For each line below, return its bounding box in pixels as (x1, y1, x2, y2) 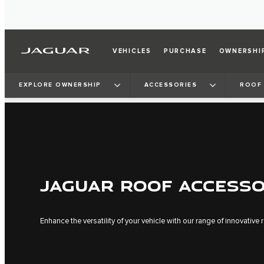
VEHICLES (113, 47, 151, 55)
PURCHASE (163, 47, 207, 55)
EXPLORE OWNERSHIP (19, 81, 101, 88)
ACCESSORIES (144, 81, 197, 88)
